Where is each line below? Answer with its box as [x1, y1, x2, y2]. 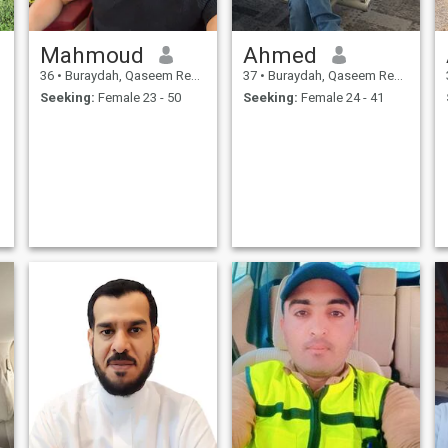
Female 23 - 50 [94, 90, 181, 106]
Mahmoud [39, 41, 144, 68]
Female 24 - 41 [297, 90, 384, 106]
